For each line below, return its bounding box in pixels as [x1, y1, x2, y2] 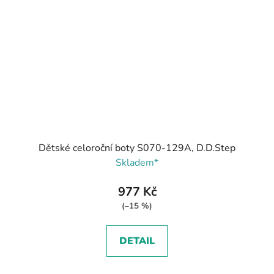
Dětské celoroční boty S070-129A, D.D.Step [39, 141, 235, 155]
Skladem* [116, 156, 158, 170]
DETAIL [119, 234, 155, 248]
